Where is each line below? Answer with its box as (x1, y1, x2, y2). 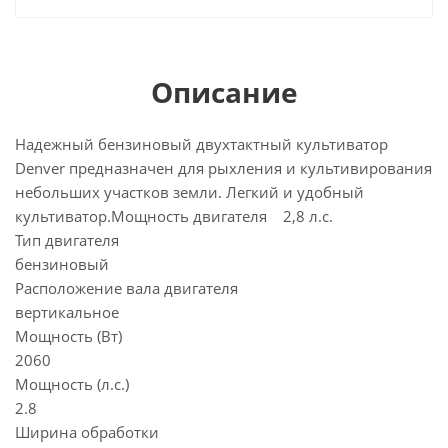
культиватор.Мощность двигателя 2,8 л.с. (15, 206, 333, 226)
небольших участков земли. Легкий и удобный (15, 182, 364, 202)
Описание (150, 73, 298, 111)
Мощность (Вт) (15, 326, 122, 346)
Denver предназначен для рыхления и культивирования (15, 158, 432, 178)
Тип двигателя (15, 230, 119, 250)
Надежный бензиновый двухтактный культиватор (15, 134, 388, 154)
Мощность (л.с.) (15, 374, 129, 394)
